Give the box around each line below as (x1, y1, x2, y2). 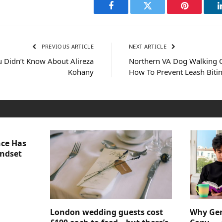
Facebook (110, 8, 145, 18)
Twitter (147, 8, 173, 18)
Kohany (68, 67, 94, 77)
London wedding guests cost (50, 206, 163, 218)
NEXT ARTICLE (129, 43, 168, 51)
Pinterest (183, 8, 215, 18)
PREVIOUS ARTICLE (40, 43, 94, 51)
